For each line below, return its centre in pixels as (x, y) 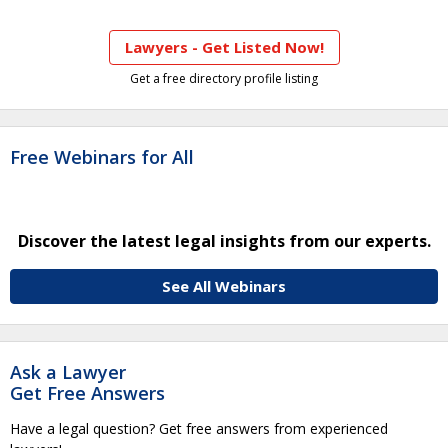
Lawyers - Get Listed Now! (224, 46)
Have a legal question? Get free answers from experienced (199, 428)
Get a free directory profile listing (224, 78)
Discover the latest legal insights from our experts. (224, 240)
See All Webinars (224, 285)
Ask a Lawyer (68, 371)
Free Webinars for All (102, 156)
